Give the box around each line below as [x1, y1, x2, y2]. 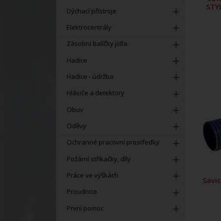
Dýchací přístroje [66, 6, 116, 15]
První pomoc [66, 203, 104, 213]
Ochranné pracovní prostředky [66, 138, 159, 147]
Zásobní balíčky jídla [66, 39, 127, 48]
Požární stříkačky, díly [66, 154, 131, 163]
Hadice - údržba [66, 72, 113, 81]
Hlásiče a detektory [66, 88, 124, 98]
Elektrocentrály [66, 23, 111, 32]
